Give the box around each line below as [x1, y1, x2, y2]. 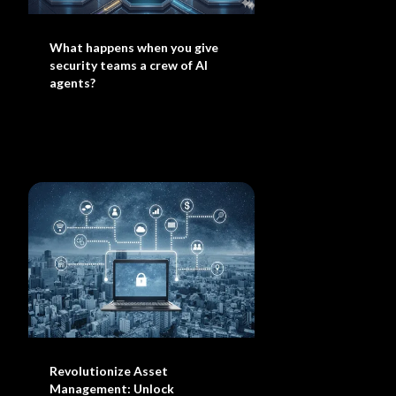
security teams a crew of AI [49, 57, 209, 72]
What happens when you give [49, 40, 219, 55]
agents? [49, 75, 96, 90]
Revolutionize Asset [49, 363, 169, 378]
